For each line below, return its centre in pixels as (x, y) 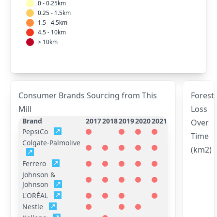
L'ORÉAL (35, 195)
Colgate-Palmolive (52, 142)
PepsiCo (35, 131)
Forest (203, 95)
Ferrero (34, 163)
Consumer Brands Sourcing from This (88, 95)
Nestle (33, 206)
